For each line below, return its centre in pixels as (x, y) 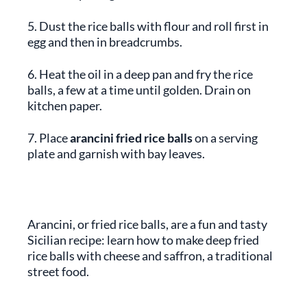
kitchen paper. (65, 106)
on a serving (225, 138)
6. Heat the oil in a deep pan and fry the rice (140, 74)
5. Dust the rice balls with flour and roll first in (148, 26)
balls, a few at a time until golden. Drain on (139, 90)
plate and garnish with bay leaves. (116, 153)
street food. (58, 271)
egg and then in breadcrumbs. (105, 42)
